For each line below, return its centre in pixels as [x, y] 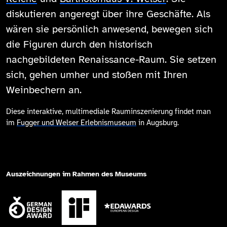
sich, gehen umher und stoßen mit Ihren [97, 75]
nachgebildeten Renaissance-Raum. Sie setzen [111, 60]
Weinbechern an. [44, 90]
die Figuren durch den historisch [79, 44]
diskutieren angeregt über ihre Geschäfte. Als [108, 14]
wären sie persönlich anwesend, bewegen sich [109, 29]
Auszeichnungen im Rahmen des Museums [76, 174]
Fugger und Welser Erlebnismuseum [77, 123]
